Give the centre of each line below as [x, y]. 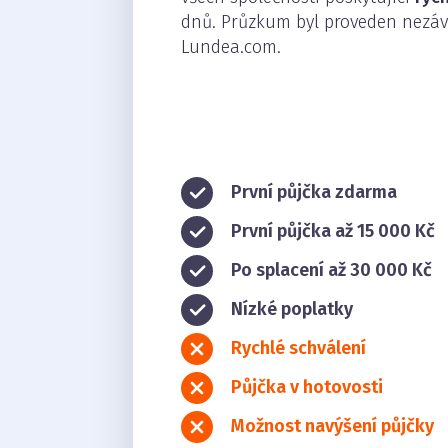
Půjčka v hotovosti [307, 386]
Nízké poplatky [292, 308]
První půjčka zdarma [314, 191]
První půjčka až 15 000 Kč [333, 230]
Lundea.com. [231, 47]
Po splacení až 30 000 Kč [332, 269]
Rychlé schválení [299, 347]
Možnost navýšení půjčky [333, 425]
